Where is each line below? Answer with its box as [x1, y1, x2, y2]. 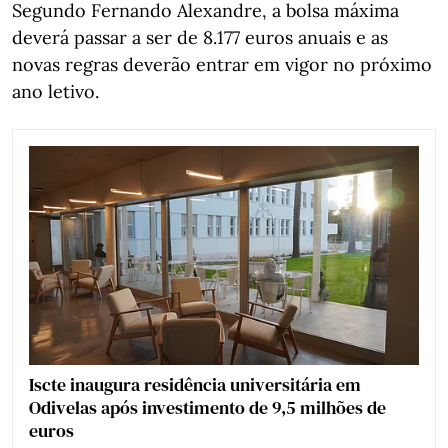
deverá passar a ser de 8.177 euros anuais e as [12, 25, 388, 49]
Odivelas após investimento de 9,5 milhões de [29, 394, 386, 420]
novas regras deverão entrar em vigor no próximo [12, 52, 432, 76]
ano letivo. [12, 79, 99, 103]
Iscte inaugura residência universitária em [29, 371, 361, 397]
